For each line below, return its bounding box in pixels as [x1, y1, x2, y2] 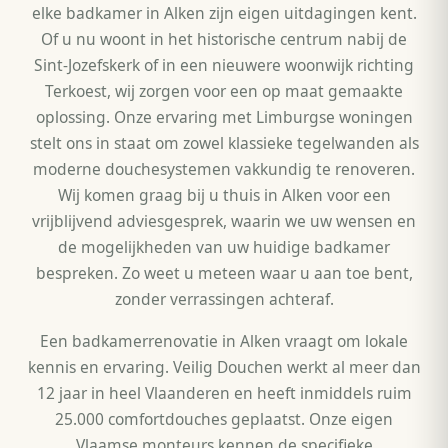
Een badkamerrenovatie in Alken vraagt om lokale [40, 330, 408, 353]
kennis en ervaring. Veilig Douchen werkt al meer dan [27, 356, 421, 379]
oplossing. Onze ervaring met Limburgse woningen [35, 106, 413, 129]
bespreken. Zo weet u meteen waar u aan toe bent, [35, 262, 413, 285]
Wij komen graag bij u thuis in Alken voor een [57, 184, 391, 207]
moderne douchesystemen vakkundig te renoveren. [33, 158, 415, 181]
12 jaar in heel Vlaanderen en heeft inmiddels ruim [36, 382, 412, 405]
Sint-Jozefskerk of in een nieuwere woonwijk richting [34, 54, 414, 77]
